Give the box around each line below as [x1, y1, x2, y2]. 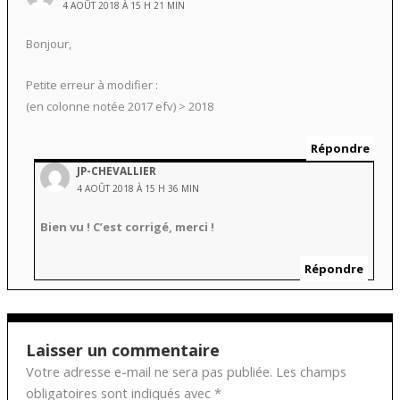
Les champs [275, 362, 346, 380]
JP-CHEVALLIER [77, 163, 157, 179]
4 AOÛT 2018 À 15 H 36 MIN [77, 182, 200, 196]
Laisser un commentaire [25, 338, 220, 361]
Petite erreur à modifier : [25, 77, 158, 94]
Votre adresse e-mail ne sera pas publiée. [25, 362, 272, 380]
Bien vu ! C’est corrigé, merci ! [40, 218, 215, 235]
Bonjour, [25, 35, 71, 52]
